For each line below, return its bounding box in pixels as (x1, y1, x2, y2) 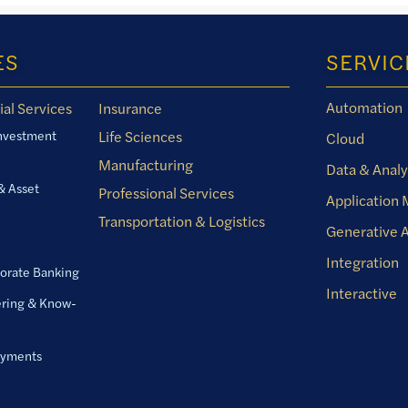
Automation (325, 97, 403, 117)
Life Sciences (97, 126, 182, 147)
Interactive (325, 282, 397, 303)
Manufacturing (97, 154, 193, 175)
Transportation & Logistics (97, 210, 265, 231)
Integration (325, 251, 399, 272)
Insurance (97, 97, 162, 118)
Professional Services (97, 182, 234, 203)
